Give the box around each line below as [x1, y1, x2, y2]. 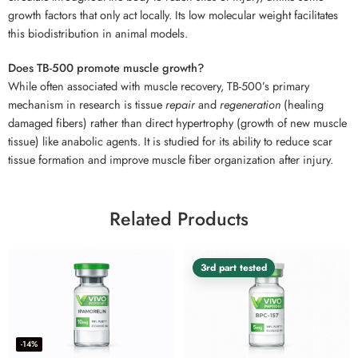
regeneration [220, 95, 280, 113]
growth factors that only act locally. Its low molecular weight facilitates [8, 6, 338, 23]
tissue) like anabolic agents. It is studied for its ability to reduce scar [8, 132, 332, 149]
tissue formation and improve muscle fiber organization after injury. [8, 150, 333, 168]
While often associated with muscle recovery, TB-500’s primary [8, 77, 309, 94]
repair [165, 95, 195, 113]
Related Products [109, 205, 249, 233]
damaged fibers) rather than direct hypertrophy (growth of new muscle [8, 113, 347, 131]
